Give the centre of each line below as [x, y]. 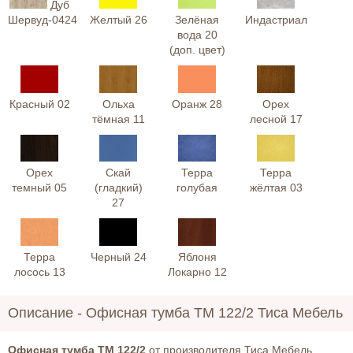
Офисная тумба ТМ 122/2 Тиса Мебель [214, 313]
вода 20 [197, 34]
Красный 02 [39, 104]
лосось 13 [39, 272]
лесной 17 [276, 119]
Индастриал [276, 19]
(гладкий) [118, 188]
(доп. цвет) [197, 49]
